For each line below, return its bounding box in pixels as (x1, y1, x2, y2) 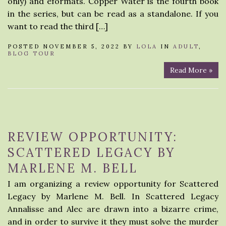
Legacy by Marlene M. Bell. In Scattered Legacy (8, 191, 218, 201)
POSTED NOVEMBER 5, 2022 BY (8, 43, 136, 50)
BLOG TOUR (8, 50, 55, 57)
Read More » (170, 66, 212, 75)
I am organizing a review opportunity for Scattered (8, 179, 218, 189)
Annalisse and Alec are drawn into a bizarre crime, (8, 204, 218, 214)
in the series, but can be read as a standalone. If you (8, 9, 218, 19)
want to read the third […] (8, 21, 108, 31)
